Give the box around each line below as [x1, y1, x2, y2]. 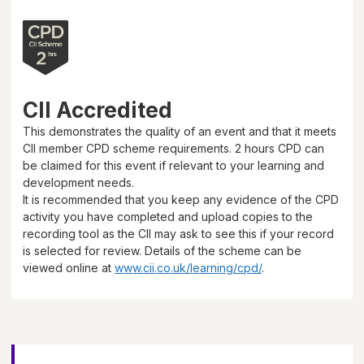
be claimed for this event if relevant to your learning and [23, 158, 324, 172]
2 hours [235, 141, 275, 155]
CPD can [275, 141, 324, 155]
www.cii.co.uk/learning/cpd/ [115, 260, 262, 275]
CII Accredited [23, 97, 172, 123]
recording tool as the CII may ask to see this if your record [23, 226, 334, 240]
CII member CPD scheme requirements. [23, 141, 235, 155]
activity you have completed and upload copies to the [23, 209, 313, 223]
